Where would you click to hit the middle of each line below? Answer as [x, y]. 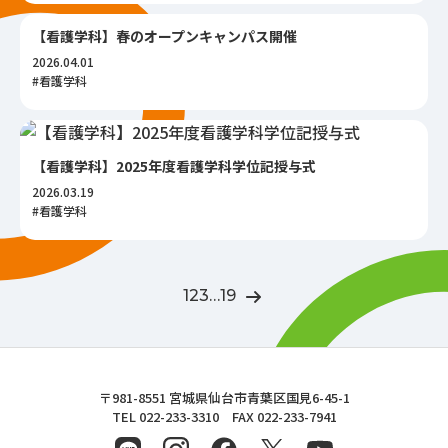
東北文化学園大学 [182, 398]
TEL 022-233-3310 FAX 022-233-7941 [224, 416]
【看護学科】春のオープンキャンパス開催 [164, 36]
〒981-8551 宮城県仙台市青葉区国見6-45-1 [224, 397]
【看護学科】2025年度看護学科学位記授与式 [174, 166]
